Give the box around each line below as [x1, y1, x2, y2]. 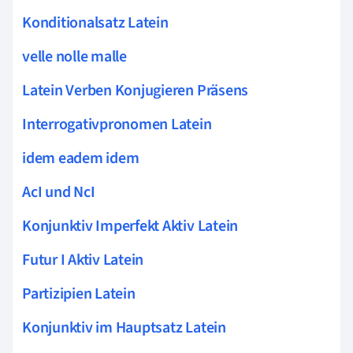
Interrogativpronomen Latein [22, 113, 212, 136]
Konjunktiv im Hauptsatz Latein [22, 316, 226, 339]
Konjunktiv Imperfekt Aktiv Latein [22, 214, 239, 237]
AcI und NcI [22, 180, 95, 203]
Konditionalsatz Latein [22, 11, 169, 34]
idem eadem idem [22, 147, 139, 169]
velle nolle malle [22, 45, 127, 68]
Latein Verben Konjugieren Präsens [22, 79, 249, 102]
